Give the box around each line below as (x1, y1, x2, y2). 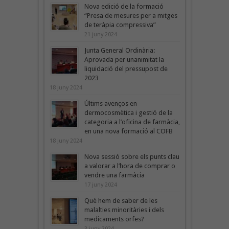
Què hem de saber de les (84, 196, 157, 204)
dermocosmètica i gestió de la (84, 108, 173, 117)
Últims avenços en (84, 99, 137, 107)
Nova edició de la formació (84, 2, 164, 10)
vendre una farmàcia (84, 171, 145, 179)
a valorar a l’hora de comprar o (84, 162, 175, 170)
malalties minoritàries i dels (84, 205, 164, 214)
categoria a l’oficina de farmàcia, (84, 118, 180, 126)
